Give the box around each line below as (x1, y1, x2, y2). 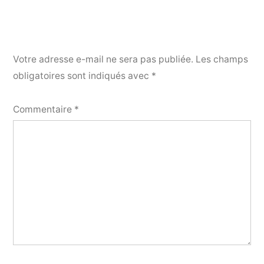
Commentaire (13, 103, 74, 115)
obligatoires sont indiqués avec (13, 70, 151, 81)
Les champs (196, 53, 248, 65)
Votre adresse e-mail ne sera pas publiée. (13, 53, 193, 65)
